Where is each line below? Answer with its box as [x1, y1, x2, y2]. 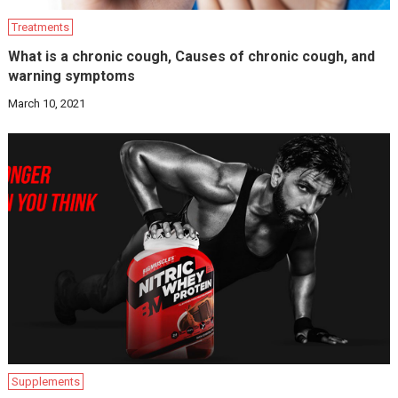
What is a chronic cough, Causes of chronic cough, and [8, 47, 376, 65]
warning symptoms [8, 67, 136, 84]
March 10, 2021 [8, 96, 86, 110]
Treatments [12, 20, 70, 34]
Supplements [12, 374, 81, 388]
